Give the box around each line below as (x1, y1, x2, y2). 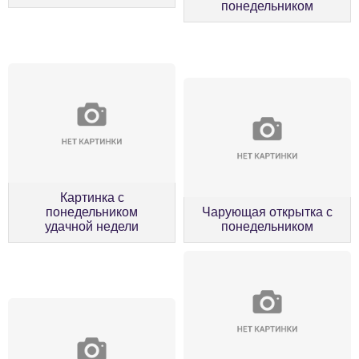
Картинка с (59, 191, 124, 205)
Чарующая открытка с (202, 205, 333, 220)
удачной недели (45, 220, 139, 234)
